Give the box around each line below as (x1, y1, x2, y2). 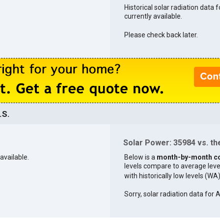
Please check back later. (124, 30, 198, 39)
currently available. (124, 12, 182, 20)
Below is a (124, 153, 157, 161)
